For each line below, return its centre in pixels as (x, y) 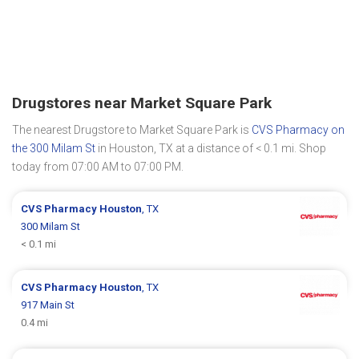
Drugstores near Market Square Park (142, 103)
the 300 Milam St (54, 148)
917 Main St (48, 305)
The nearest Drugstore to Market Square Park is (132, 129)
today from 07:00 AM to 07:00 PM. (98, 166)
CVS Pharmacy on (298, 129)
